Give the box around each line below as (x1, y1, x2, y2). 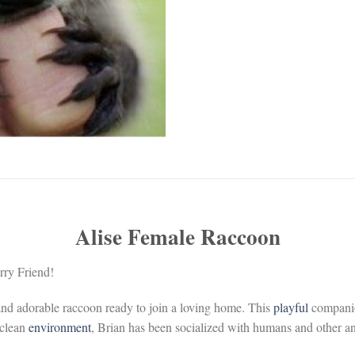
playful (273, 299, 308, 316)
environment (29, 319, 91, 336)
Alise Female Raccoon (74, 221, 281, 252)
